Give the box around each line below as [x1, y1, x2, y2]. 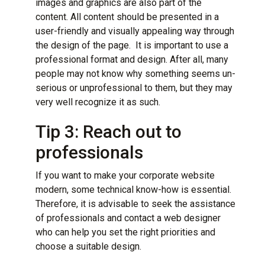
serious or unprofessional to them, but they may [35, 82, 232, 93]
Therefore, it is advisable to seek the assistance [35, 198, 235, 209]
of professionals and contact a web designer [35, 212, 221, 224]
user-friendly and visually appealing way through [35, 25, 234, 37]
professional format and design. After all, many [35, 53, 228, 65]
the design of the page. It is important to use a [35, 39, 228, 51]
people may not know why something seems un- [35, 67, 235, 79]
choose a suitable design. [35, 240, 141, 252]
